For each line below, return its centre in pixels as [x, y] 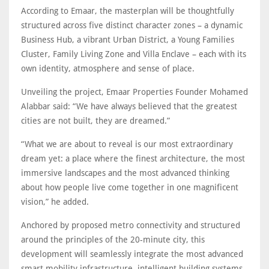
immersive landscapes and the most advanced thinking [125, 173]
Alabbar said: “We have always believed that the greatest [129, 106]
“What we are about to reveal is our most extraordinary [127, 144]
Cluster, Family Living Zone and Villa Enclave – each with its [134, 54]
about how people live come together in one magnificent [130, 187]
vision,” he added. [55, 201]
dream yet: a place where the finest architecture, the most [133, 158]
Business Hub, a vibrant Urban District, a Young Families [128, 39]
